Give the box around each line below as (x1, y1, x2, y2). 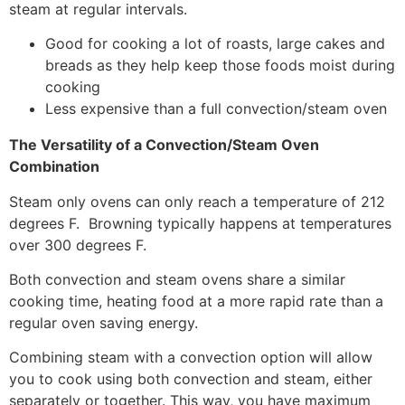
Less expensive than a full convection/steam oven (45, 99, 387, 118)
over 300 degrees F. (9, 235, 146, 254)
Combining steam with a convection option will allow (9, 348, 372, 367)
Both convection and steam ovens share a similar (9, 270, 345, 289)
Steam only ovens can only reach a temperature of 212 (9, 192, 385, 211)
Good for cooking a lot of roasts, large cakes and (45, 34, 385, 53)
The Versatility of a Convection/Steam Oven (9, 136, 319, 155)
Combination (9, 157, 99, 176)
